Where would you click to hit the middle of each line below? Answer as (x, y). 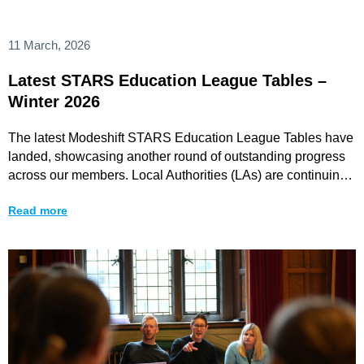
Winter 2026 (54, 101)
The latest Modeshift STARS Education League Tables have (181, 137)
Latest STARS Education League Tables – (167, 80)
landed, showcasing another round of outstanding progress (177, 156)
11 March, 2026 (49, 45)
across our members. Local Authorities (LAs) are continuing (178, 175)
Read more (38, 210)
